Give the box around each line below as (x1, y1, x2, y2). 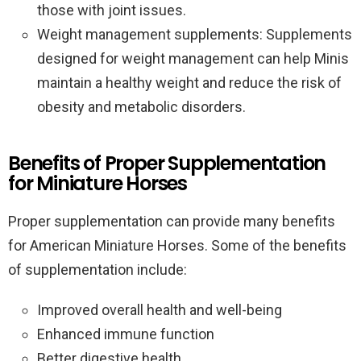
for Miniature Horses (8, 170, 188, 197)
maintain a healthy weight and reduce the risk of (37, 74, 342, 91)
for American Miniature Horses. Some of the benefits (8, 237, 346, 254)
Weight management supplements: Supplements (37, 26, 352, 43)
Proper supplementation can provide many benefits (8, 213, 335, 230)
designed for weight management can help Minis (37, 50, 349, 67)
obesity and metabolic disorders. (37, 98, 246, 115)
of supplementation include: (8, 261, 187, 278)
